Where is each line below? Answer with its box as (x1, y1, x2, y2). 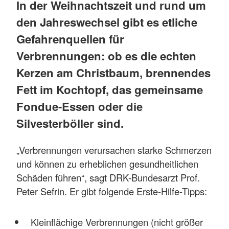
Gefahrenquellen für (16, 31, 124, 48)
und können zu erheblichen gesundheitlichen (16, 157, 198, 171)
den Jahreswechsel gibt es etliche (16, 14, 197, 31)
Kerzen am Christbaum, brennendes (16, 64, 211, 81)
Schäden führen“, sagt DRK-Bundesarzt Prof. (16, 171, 200, 185)
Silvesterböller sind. (16, 115, 124, 132)
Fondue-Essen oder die (16, 98, 143, 115)
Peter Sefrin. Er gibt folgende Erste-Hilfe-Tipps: (16, 185, 207, 198)
